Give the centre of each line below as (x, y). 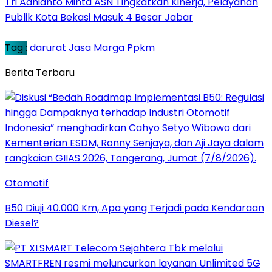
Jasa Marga (97, 47)
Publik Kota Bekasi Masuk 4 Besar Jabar (99, 17)
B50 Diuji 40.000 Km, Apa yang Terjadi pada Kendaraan (134, 208)
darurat (48, 47)
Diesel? (22, 223)
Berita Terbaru (40, 72)
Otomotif (27, 183)
